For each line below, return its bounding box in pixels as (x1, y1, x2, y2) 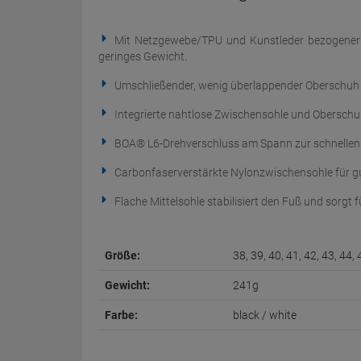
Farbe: (105, 309, 138, 322)
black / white (233, 309, 297, 322)
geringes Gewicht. (98, 50, 187, 63)
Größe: (105, 249, 140, 262)
